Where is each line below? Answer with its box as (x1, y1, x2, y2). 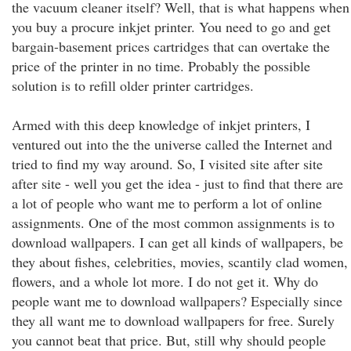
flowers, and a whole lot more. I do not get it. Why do (12, 272, 318, 291)
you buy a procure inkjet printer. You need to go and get (12, 17, 331, 36)
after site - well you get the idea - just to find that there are (12, 174, 343, 193)
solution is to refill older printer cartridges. (12, 76, 254, 95)
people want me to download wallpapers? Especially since (12, 291, 342, 310)
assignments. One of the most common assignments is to (12, 213, 335, 232)
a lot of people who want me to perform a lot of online (12, 194, 322, 212)
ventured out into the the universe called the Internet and (12, 135, 332, 154)
